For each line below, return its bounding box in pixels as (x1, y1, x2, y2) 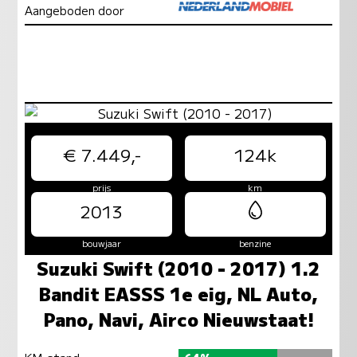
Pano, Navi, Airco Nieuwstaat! (43, 305, 314, 331)
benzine (239, 237, 272, 250)
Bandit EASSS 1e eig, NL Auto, (39, 280, 318, 306)
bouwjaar (82, 237, 121, 250)
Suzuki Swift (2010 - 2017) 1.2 (37, 254, 320, 280)
